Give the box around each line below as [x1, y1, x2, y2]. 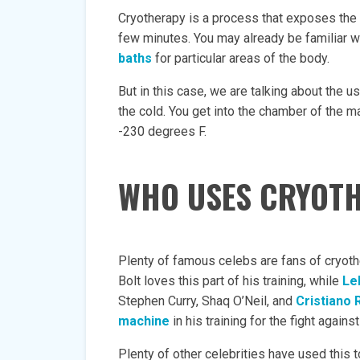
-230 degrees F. [118, 124, 207, 139]
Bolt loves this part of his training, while [118, 273, 342, 288]
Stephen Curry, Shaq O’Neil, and [118, 293, 296, 309]
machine [118, 313, 170, 329]
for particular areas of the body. [152, 51, 329, 66]
